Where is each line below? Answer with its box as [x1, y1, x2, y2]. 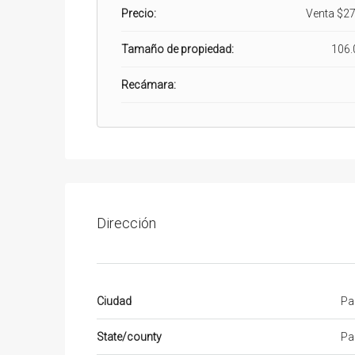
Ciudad [97, 294, 132, 307]
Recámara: [121, 78, 176, 91]
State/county [97, 330, 162, 343]
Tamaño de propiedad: [121, 42, 234, 55]
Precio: [121, 6, 156, 20]
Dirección [97, 214, 156, 231]
